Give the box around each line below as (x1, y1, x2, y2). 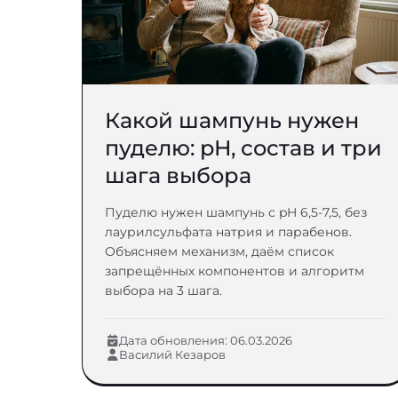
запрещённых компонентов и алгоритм (105, 263, 364, 279)
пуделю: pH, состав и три (105, 135, 382, 161)
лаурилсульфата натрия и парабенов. (105, 224, 352, 240)
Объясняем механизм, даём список (105, 243, 334, 259)
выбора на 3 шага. (105, 283, 222, 298)
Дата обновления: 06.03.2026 (119, 333, 292, 347)
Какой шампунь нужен (105, 107, 359, 133)
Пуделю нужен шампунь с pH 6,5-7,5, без (105, 204, 367, 220)
